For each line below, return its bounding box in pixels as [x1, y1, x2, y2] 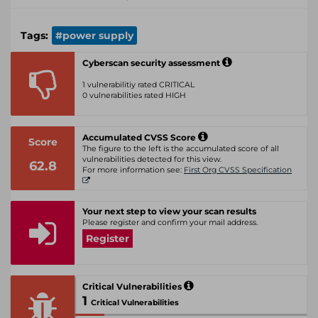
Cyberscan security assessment [82, 57, 222, 68]
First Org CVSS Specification [184, 165, 292, 175]
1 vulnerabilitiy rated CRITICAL [82, 80, 194, 89]
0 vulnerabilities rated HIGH [82, 91, 186, 100]
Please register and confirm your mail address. [82, 218, 258, 227]
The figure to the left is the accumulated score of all [82, 144, 279, 153]
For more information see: [82, 165, 184, 175]
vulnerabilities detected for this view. [82, 155, 221, 164]
